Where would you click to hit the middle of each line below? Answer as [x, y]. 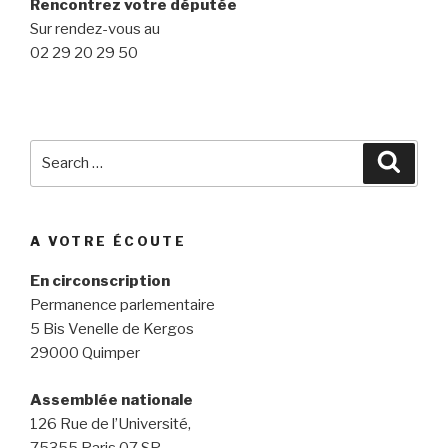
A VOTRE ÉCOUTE [108, 240]
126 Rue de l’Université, [110, 423]
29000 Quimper [85, 353]
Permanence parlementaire [122, 305]
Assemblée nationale [111, 399]
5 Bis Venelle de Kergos [112, 329]
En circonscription [100, 281]
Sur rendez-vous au [95, 28]
